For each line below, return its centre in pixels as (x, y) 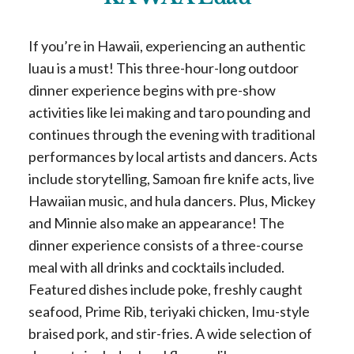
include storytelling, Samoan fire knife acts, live (171, 179)
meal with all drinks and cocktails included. (156, 267)
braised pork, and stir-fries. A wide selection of (170, 333)
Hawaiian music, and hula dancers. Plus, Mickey (171, 201)
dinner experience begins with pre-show (152, 90)
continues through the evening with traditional (171, 134)
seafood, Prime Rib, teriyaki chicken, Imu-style (169, 311)
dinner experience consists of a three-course (166, 245)
